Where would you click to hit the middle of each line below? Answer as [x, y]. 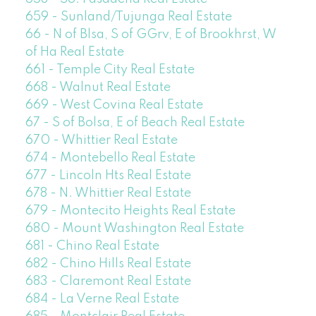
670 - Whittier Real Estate [101, 141]
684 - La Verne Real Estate [102, 299]
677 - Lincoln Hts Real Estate [108, 176]
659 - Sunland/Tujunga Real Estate [128, 17]
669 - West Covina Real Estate [114, 105]
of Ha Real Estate [74, 53]
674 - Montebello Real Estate [110, 158]
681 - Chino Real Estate [92, 247]
